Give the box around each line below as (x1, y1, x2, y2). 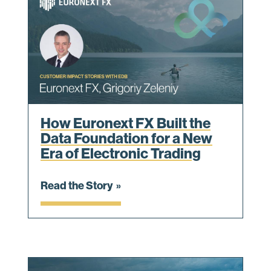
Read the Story (41, 179, 113, 193)
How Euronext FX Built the (41, 115, 211, 132)
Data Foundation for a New (41, 130, 212, 148)
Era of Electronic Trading (41, 145, 201, 163)
